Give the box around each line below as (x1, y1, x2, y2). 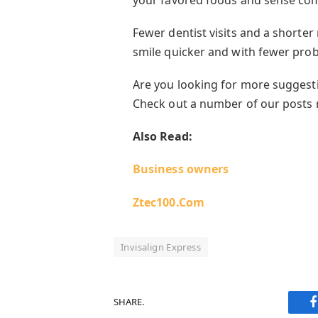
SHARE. (114, 295, 144, 308)
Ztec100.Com (132, 194, 204, 210)
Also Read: (132, 128, 192, 145)
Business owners (132, 161, 229, 177)
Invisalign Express (121, 240, 202, 253)
